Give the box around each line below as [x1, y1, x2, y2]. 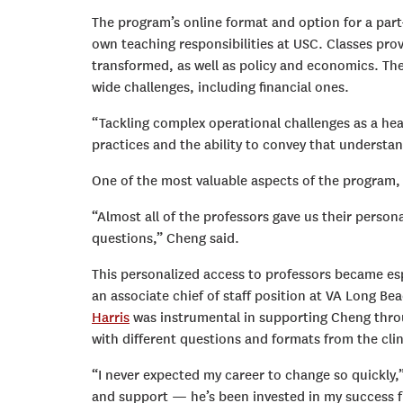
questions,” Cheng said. [92, 229, 239, 246]
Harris [92, 309, 130, 326]
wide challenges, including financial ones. [92, 78, 349, 95]
